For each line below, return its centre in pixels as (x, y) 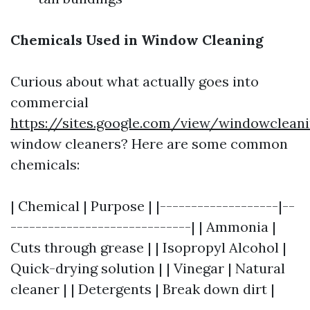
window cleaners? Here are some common (149, 144)
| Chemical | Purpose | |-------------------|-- (153, 206)
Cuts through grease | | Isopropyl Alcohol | (148, 247)
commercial (49, 102)
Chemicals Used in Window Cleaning (137, 40)
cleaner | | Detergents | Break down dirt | (143, 289)
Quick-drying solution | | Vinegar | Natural (148, 268)
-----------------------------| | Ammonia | (143, 227)
